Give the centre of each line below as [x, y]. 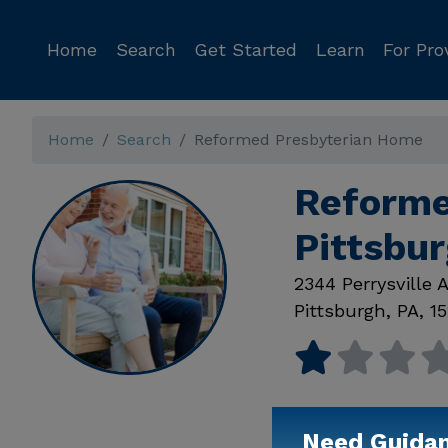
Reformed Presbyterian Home [308, 139]
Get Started [245, 49]
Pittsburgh [339, 310]
